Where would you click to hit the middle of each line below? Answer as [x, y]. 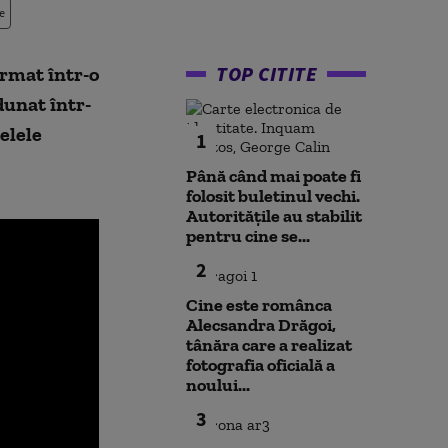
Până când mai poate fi [273, 176]
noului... [218, 385]
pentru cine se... [248, 236]
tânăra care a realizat [269, 345]
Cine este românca [259, 305]
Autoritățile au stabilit [274, 216]
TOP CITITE [266, 73]
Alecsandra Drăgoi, [261, 325]
